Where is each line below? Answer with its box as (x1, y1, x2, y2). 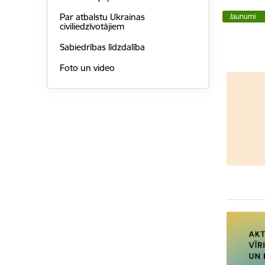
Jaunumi (230, 11, 257, 21)
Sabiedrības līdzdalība (59, 41, 145, 53)
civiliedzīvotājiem (59, 21, 124, 33)
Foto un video (59, 62, 115, 73)
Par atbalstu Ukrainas (59, 11, 145, 23)
